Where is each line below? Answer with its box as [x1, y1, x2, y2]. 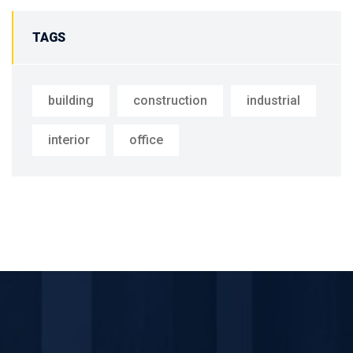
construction [133, 93, 207, 108]
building [48, 93, 94, 108]
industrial [247, 93, 300, 108]
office [129, 132, 163, 147]
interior [48, 132, 90, 147]
